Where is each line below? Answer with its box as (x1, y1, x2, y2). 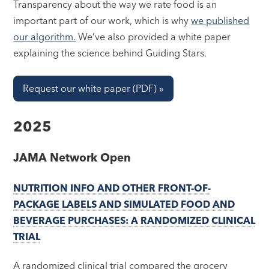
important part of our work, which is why (13, 14, 192, 26)
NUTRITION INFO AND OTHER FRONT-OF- (13, 181, 211, 194)
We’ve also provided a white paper (76, 30, 231, 43)
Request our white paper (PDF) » (23, 82, 165, 94)
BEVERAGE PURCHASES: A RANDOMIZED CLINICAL (13, 214, 256, 226)
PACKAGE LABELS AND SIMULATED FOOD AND (13, 198, 235, 210)
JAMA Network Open (13, 151, 131, 165)
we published (191, 14, 250, 26)
